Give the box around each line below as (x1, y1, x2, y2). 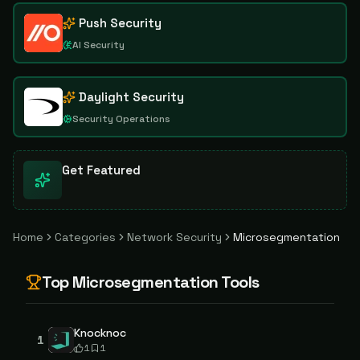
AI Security (72, 39, 125, 51)
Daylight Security (79, 89, 184, 104)
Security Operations (72, 112, 170, 125)
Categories (55, 230, 116, 244)
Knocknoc (74, 325, 126, 340)
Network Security (127, 230, 222, 244)
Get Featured (62, 162, 141, 178)
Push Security (79, 15, 162, 31)
